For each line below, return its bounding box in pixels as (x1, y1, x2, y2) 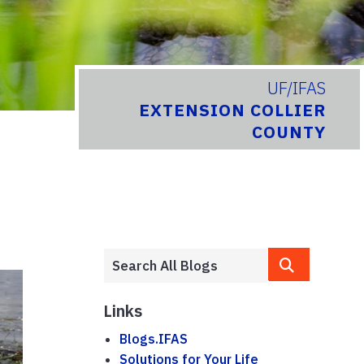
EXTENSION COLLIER (139, 99, 327, 122)
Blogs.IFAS (119, 330, 188, 347)
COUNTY (252, 121, 327, 144)
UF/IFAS (267, 77, 327, 100)
